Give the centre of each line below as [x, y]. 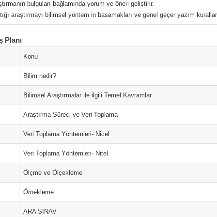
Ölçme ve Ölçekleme [53, 173]
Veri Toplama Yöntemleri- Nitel [66, 153]
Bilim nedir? [40, 76]
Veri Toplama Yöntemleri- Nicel [66, 134]
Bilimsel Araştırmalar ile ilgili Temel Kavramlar [87, 95]
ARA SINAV [40, 211]
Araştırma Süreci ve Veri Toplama [70, 115]
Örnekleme [39, 192]
